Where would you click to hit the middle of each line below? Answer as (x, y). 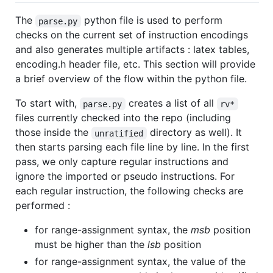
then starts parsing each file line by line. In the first (132, 147)
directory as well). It (196, 133)
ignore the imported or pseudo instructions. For (125, 176)
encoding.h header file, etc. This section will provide (135, 64)
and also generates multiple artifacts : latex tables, (132, 50)
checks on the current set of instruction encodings (132, 35)
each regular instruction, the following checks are (129, 191)
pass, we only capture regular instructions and (122, 162)
